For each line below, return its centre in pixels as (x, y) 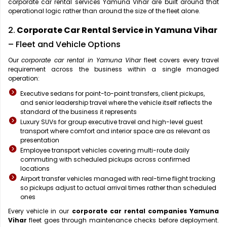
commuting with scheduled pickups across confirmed (105, 160)
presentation (40, 140)
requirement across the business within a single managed (113, 69)
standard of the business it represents (79, 112)
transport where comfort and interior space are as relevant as (115, 131)
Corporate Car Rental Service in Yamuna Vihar (116, 30)
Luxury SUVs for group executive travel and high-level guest (111, 122)
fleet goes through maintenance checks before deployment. (123, 220)
